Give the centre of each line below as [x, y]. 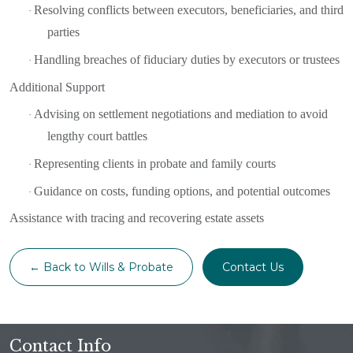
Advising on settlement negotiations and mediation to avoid [181, 114]
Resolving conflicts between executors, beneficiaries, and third [189, 10]
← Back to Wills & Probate [101, 267]
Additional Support [57, 87]
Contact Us [253, 267]
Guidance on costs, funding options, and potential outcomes [182, 191]
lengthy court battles [97, 136]
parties [63, 32]
